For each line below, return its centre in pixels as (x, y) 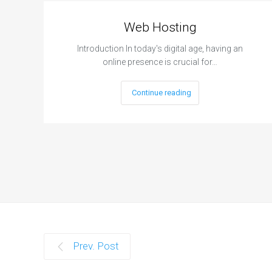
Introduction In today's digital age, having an (160, 49)
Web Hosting (160, 28)
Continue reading (162, 93)
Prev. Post (96, 246)
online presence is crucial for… (160, 62)
